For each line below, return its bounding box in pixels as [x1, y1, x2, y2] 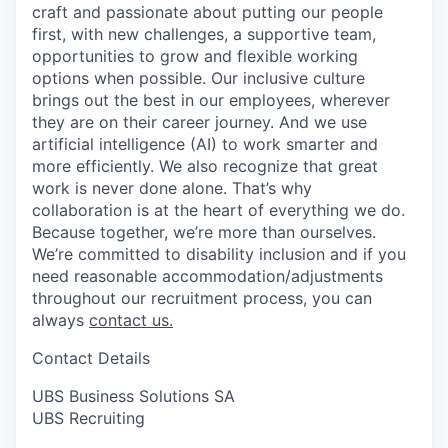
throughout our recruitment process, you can [32, 287, 372, 308]
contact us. [89, 309, 173, 330]
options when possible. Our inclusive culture [32, 67, 365, 88]
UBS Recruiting [32, 407, 145, 428]
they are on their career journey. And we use [32, 111, 367, 132]
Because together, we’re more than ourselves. [32, 221, 376, 242]
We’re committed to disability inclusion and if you [32, 243, 406, 264]
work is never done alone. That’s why [32, 177, 312, 198]
